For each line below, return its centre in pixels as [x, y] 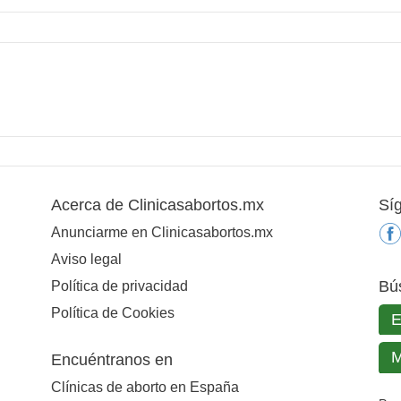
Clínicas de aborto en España [145, 387]
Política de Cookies [112, 312]
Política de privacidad [119, 286]
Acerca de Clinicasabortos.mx [157, 205]
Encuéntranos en [111, 359]
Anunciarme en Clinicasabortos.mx [162, 232]
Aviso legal [86, 259]
